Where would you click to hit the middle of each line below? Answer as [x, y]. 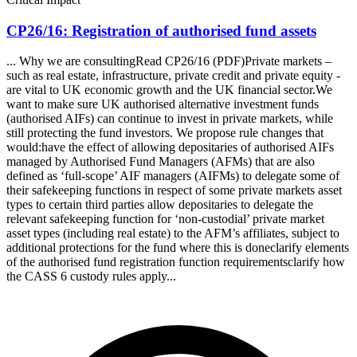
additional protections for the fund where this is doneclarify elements [178, 248]
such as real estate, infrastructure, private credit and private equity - [173, 76]
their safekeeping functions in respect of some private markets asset [174, 190]
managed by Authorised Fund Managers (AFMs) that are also [161, 162]
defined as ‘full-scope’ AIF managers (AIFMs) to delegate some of [173, 176]
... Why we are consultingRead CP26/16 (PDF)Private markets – [169, 61]
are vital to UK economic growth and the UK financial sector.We [169, 90]
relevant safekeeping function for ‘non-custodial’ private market [165, 219]
